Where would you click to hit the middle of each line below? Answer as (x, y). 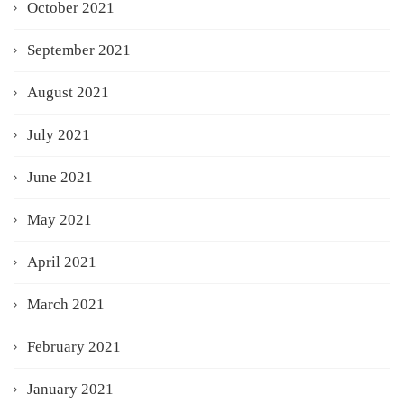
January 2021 (70, 389)
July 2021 (59, 134)
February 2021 (74, 346)
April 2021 (62, 262)
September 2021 (79, 50)
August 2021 (68, 92)
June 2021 (60, 177)
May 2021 (60, 219)
